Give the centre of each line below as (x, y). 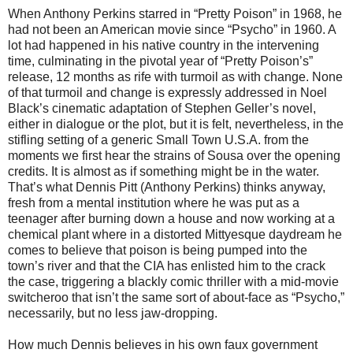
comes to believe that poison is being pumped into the (158, 250)
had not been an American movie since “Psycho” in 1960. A (172, 29)
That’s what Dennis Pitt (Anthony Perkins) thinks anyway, (167, 187)
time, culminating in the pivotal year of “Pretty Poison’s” (160, 61)
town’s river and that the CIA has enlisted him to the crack (167, 266)
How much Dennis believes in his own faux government (163, 344)
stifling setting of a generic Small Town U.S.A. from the (158, 139)
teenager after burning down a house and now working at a (171, 218)
